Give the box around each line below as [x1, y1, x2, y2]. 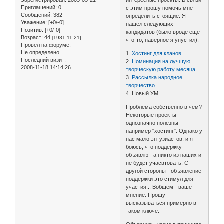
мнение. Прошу [126, 192, 166, 198]
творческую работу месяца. [126, 66, 197, 73]
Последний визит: [21, 57, 66, 63]
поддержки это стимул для [126, 176, 194, 182]
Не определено [21, 49, 59, 56]
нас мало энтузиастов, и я [126, 136, 193, 142]
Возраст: [21, 34, 43, 41]
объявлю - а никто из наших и [126, 152, 202, 158]
